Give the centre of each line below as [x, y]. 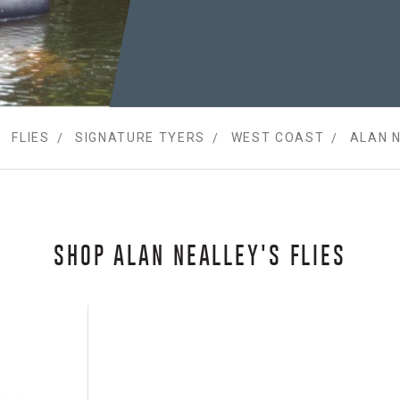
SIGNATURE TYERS [140, 138]
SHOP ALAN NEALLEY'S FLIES [200, 255]
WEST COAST [278, 138]
